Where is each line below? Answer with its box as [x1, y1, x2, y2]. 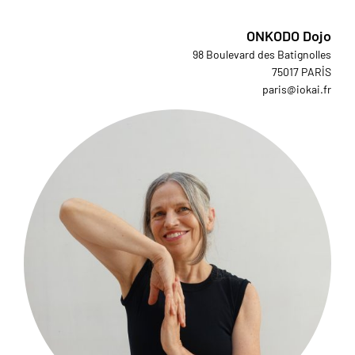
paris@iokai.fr [262, 82, 331, 97]
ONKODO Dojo [246, 27, 331, 45]
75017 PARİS [272, 65, 331, 79]
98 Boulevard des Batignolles [193, 48, 331, 62]
